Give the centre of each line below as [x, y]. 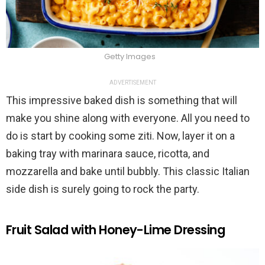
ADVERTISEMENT [132, 82]
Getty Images [130, 56]
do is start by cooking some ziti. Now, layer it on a [120, 135]
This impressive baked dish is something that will [122, 100]
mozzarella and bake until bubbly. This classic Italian [128, 171]
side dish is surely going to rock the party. [103, 189]
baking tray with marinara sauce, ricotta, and [108, 153]
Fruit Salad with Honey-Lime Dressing [116, 230]
